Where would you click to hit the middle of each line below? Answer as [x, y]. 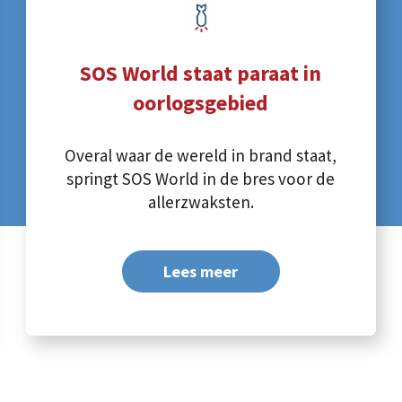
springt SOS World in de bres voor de [201, 179]
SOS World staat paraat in [201, 74]
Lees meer [201, 271]
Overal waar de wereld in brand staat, [201, 155]
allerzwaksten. [201, 202]
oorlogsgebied [201, 103]
